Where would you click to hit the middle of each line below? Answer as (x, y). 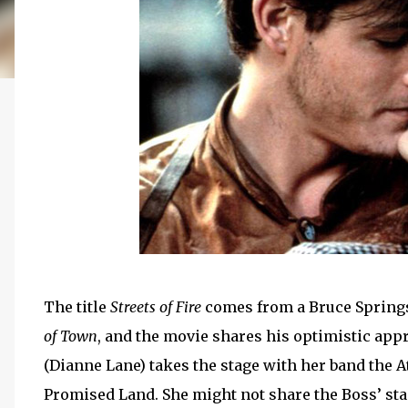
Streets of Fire (158, 307)
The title (77, 307)
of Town (71, 336)
